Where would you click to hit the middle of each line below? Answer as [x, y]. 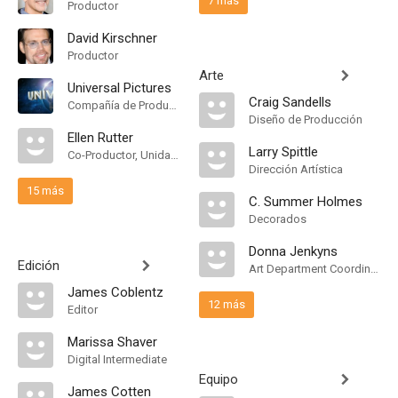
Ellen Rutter [100, 138]
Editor [83, 310]
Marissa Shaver [112, 342]
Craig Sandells [290, 102]
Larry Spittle [283, 152]
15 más [45, 191]
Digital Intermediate [117, 359]
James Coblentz [115, 292]
